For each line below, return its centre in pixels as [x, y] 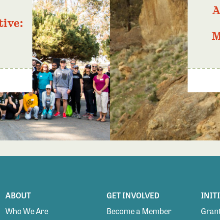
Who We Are [27, 211]
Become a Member [139, 211]
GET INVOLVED [133, 195]
